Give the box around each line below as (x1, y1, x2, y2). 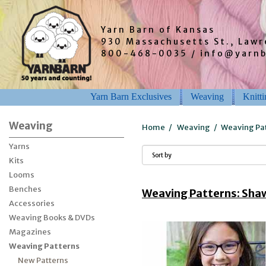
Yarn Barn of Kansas (100, 24, 215, 35)
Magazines (9, 227, 51, 237)
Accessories (9, 198, 55, 208)
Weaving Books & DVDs (9, 213, 95, 223)
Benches (9, 184, 42, 194)
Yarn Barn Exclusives (90, 91, 172, 102)
